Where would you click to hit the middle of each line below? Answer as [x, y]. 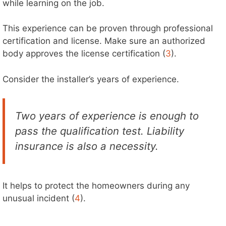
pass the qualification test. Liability [100, 131]
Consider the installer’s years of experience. [91, 79]
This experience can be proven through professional [108, 29]
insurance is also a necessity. [87, 146]
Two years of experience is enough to [107, 116]
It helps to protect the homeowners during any [96, 186]
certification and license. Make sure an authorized [104, 41]
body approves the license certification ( [84, 54]
